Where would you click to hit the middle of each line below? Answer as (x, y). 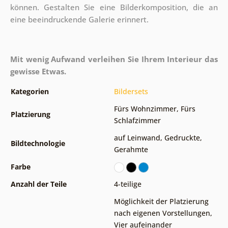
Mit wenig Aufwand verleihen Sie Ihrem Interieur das (114, 59)
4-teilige (127, 184)
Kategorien (30, 91)
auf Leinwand (137, 137)
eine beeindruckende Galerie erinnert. (79, 19)
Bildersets (131, 91)
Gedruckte (182, 137)
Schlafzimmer (137, 120)
